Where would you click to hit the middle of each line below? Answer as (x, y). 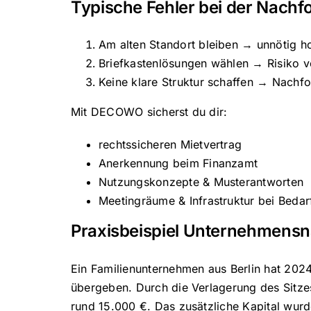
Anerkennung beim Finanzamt (178, 163)
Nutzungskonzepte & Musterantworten (201, 182)
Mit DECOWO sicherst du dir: (149, 112)
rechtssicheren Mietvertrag (170, 145)
